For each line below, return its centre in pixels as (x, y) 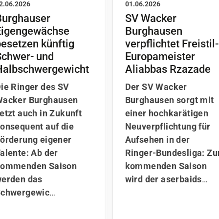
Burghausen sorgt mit (169, 100)
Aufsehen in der (157, 140)
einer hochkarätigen (167, 113)
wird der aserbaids (163, 179)
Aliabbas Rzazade (168, 69)
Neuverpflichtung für (168, 127)
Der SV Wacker (156, 87)
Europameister (160, 56)
